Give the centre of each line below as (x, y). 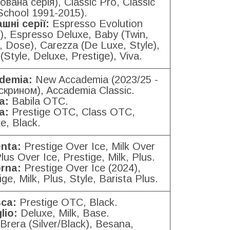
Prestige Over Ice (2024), (81, 168)
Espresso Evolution (96, 23)
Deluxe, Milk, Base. (63, 213)
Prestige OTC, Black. (67, 202)
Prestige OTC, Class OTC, (72, 112)
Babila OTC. (39, 101)
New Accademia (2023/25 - (95, 79)
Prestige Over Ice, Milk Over (88, 146)
